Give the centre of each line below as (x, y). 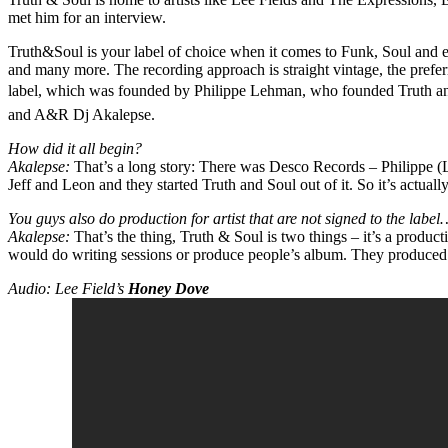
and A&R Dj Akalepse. (81, 114)
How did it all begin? (75, 148)
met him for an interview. (87, 17)
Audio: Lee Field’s (68, 288)
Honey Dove (168, 288)
